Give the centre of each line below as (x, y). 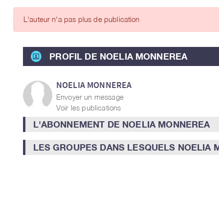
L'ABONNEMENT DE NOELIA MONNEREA (121, 124)
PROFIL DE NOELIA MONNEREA (119, 56)
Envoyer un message (90, 97)
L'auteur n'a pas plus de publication (81, 19)
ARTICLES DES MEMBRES (165, 15)
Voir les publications (89, 107)
